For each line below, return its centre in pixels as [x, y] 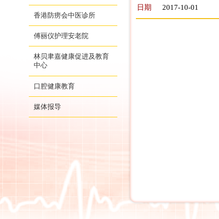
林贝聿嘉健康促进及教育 [71, 56]
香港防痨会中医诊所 [65, 15]
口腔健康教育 [54, 86]
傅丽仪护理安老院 [61, 36]
